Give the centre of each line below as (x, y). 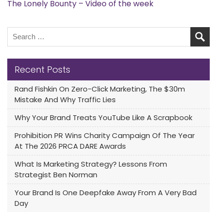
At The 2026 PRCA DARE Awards (70, 146)
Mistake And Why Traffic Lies (65, 99)
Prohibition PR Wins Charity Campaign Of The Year (105, 135)
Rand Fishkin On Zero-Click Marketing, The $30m (100, 89)
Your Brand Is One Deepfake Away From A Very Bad (106, 192)
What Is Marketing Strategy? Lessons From (91, 164)
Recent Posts (42, 69)
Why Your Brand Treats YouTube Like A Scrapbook (103, 117)
